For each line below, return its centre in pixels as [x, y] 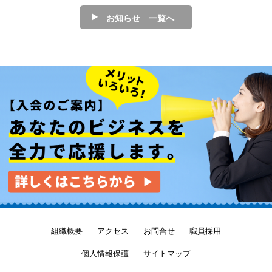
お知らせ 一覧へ [140, 18]
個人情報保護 [105, 253]
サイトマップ [167, 253]
